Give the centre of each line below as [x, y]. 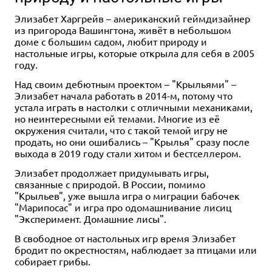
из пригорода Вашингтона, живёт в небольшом [123, 29]
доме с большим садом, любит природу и [111, 41]
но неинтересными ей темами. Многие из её [117, 118]
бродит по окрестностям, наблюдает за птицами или [136, 249]
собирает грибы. [53, 261]
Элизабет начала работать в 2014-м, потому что [124, 95]
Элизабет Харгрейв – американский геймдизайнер [132, 18]
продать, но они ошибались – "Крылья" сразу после [132, 141]
